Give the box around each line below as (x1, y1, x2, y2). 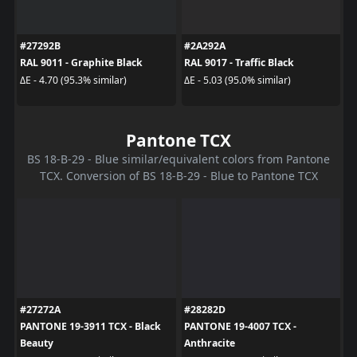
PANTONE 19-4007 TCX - (184, 320, 296, 334)
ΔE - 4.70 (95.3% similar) (19, 73, 127, 87)
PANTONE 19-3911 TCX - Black (19, 320, 161, 334)
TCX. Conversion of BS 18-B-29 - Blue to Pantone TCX (39, 168, 318, 184)
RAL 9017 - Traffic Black (184, 56, 294, 70)
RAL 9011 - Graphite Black (19, 56, 143, 70)
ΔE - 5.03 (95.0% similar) (184, 73, 291, 87)
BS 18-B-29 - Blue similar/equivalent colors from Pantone (27, 151, 330, 167)
